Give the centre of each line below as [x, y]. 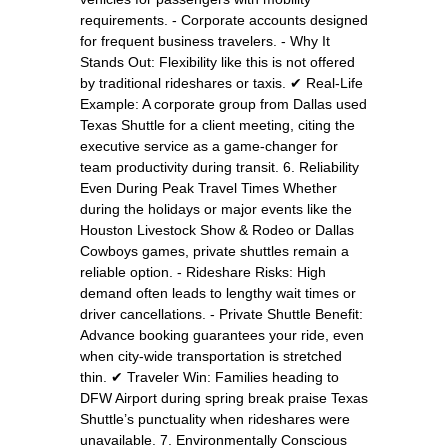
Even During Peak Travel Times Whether [208, 187]
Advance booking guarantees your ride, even [222, 334]
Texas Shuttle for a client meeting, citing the [217, 124]
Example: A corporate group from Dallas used [223, 103]
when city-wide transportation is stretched [211, 355]
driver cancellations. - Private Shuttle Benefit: [221, 313]
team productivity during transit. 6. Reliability [219, 166]
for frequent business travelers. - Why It [205, 40]
